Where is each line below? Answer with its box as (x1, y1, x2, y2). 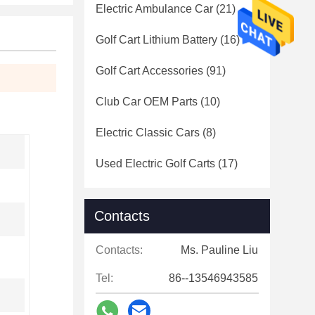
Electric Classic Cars (96, 127, 200, 139)
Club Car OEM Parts (96, 96, 198, 108)
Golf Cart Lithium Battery (96, 34, 217, 46)
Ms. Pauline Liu (181, 244, 258, 256)
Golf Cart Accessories (96, 65, 203, 77)
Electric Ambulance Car (96, 3, 213, 15)
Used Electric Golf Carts (96, 157, 215, 169)
